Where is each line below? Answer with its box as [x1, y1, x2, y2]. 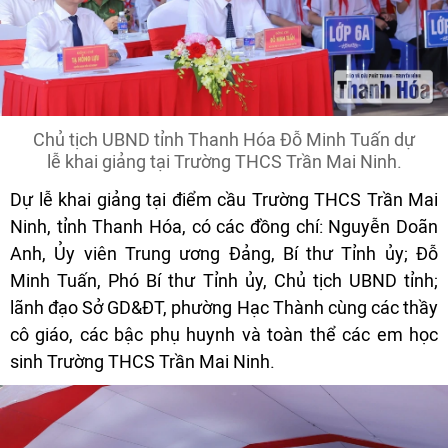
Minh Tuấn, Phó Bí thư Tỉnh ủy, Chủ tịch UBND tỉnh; [10, 269, 438, 291]
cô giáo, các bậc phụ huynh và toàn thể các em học [10, 323, 438, 345]
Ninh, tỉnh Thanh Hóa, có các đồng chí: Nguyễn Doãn [10, 215, 438, 237]
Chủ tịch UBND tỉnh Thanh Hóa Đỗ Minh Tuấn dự [33, 128, 415, 150]
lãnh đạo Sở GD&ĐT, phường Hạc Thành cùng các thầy [10, 296, 438, 318]
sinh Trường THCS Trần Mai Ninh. [10, 350, 275, 372]
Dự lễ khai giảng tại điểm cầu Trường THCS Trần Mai [10, 188, 438, 210]
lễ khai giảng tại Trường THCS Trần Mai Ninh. [46, 150, 402, 172]
